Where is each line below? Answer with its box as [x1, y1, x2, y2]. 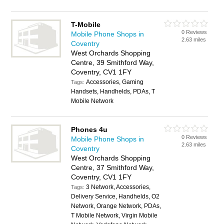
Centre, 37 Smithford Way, [71, 163, 154, 171]
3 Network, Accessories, [86, 183, 151, 190]
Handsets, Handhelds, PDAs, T [71, 88, 155, 95]
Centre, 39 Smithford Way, [71, 58, 154, 66]
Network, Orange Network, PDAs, [71, 202, 161, 209]
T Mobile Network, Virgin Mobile [71, 212, 158, 219]
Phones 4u [71, 125, 108, 133]
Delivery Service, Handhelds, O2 [71, 193, 160, 200]
